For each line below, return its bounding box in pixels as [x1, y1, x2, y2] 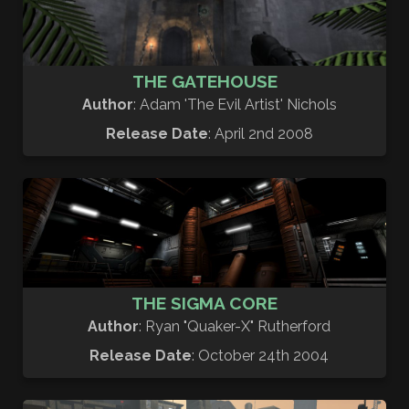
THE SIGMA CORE [131, 292, 278, 313]
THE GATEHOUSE [131, 71, 278, 92]
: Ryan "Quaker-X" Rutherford [139, 317, 330, 335]
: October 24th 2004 [192, 346, 329, 364]
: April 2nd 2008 [207, 125, 313, 143]
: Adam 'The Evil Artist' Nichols [132, 96, 337, 114]
